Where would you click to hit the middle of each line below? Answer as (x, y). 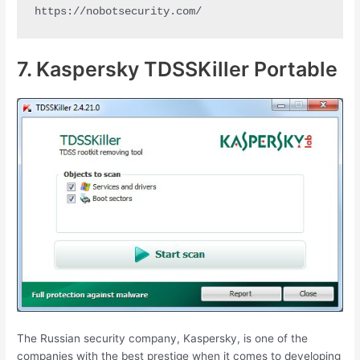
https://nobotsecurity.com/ (118, 11)
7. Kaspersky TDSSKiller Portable (178, 69)
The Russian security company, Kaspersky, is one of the (163, 338)
